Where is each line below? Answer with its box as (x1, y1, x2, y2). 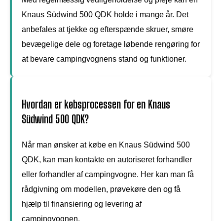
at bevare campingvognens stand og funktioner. (22, 54, 186, 63)
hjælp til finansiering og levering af (22, 199, 142, 208)
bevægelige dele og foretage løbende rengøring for (22, 39, 200, 48)
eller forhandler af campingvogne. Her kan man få (22, 170, 194, 179)
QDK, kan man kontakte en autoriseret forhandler (22, 155, 192, 164)
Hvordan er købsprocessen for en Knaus (22, 97, 170, 111)
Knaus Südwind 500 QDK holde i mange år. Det (22, 10, 188, 19)
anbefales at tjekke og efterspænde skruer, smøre (22, 25, 193, 34)
